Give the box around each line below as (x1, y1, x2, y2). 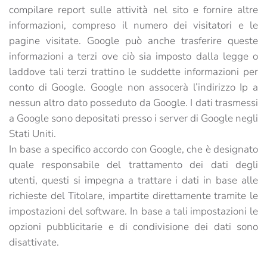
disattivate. (9, 235, 59, 249)
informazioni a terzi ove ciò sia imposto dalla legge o (9, 49, 258, 63)
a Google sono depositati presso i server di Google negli (9, 111, 258, 125)
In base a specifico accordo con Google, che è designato (9, 142, 258, 156)
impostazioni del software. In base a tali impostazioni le (9, 204, 258, 218)
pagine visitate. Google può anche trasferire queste (9, 34, 258, 48)
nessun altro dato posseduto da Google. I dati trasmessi (9, 96, 258, 110)
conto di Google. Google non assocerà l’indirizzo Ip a (9, 80, 258, 94)
